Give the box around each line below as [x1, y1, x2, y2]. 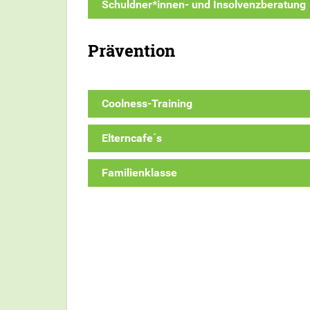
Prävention [88, 39, 175, 62]
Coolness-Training [102, 96, 192, 110]
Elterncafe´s [102, 131, 162, 145]
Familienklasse [102, 165, 177, 179]
